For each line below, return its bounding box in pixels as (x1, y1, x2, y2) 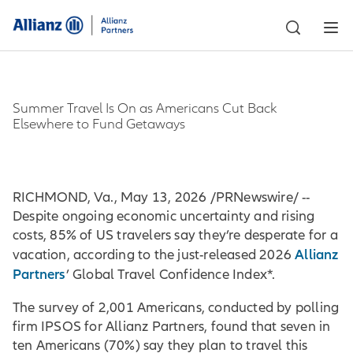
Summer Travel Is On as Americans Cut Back (13, 99, 277, 117)
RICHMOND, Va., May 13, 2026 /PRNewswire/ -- (13, 188, 310, 206)
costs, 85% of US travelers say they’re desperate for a (13, 226, 338, 243)
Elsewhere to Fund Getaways (13, 115, 185, 132)
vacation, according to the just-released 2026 (13, 246, 295, 263)
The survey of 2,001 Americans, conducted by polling (13, 299, 340, 316)
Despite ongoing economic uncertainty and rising (13, 207, 315, 225)
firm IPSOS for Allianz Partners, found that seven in (13, 318, 331, 335)
